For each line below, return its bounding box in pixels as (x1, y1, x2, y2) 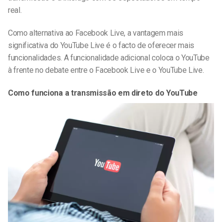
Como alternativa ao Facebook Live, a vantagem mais (8, 28, 183, 38)
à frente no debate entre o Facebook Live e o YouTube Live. (8, 65, 204, 75)
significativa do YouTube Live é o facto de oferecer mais (8, 41, 195, 51)
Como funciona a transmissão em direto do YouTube (8, 88, 198, 98)
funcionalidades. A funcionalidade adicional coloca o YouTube (8, 53, 210, 63)
